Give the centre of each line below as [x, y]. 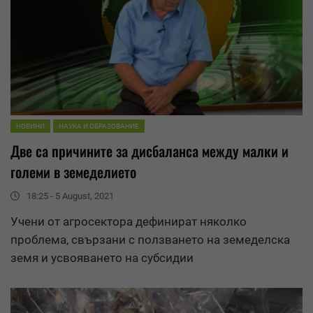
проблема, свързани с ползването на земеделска [150, 239]
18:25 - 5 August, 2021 [70, 196]
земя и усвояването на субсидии [102, 257]
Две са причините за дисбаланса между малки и [150, 151]
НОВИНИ [30, 126]
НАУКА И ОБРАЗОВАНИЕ [99, 126]
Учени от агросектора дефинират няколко [129, 221]
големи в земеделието [73, 172]
